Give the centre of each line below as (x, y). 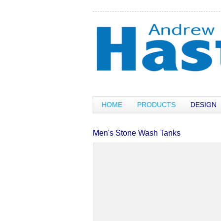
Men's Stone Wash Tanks (137, 133)
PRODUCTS (156, 105)
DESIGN (203, 105)
